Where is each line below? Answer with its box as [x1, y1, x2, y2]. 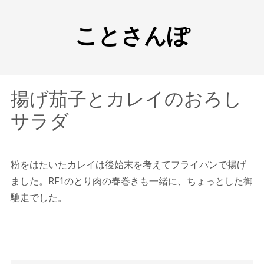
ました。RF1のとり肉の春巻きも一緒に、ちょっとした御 [10, 174, 253, 187]
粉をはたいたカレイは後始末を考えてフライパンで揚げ [10, 158, 246, 171]
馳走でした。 [10, 191, 67, 204]
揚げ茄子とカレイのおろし [10, 85, 242, 111]
